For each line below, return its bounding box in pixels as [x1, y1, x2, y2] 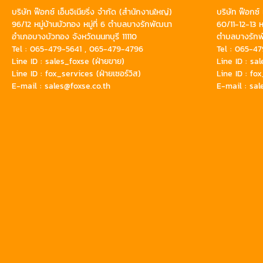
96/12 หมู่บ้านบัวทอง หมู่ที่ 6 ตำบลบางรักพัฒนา [12, 18, 172, 31]
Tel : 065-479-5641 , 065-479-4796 [12, 43, 143, 55]
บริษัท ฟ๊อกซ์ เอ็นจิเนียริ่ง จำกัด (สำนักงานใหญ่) [12, 6, 172, 18]
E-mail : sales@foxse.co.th [12, 80, 110, 92]
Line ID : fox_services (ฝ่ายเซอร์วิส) [12, 68, 141, 80]
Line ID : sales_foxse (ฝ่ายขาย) [12, 55, 124, 68]
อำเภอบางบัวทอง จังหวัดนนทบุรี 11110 [12, 31, 137, 43]
